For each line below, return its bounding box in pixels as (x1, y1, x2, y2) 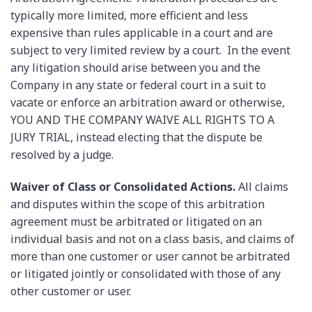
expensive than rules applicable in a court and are (10, 25, 273, 41)
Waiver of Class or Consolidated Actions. (10, 179, 235, 195)
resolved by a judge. (10, 147, 114, 163)
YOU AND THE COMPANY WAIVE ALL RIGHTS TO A (10, 112, 274, 128)
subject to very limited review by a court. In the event (10, 42, 290, 58)
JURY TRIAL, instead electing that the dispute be (10, 130, 263, 146)
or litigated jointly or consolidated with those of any (10, 266, 281, 282)
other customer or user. (10, 283, 131, 299)
